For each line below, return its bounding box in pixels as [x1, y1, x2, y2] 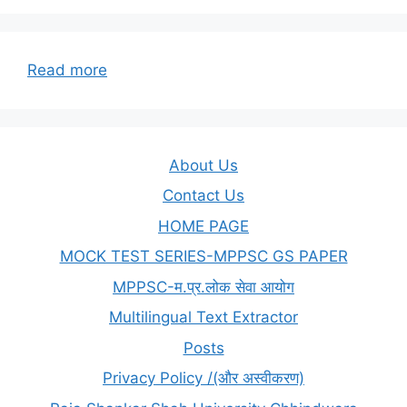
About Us [169, 155, 238, 174]
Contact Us [163, 186, 244, 204]
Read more [27, 60, 107, 79]
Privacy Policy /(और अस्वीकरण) [103, 369, 304, 387]
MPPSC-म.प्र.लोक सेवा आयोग [113, 277, 294, 296]
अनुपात [106, 150, 146, 169]
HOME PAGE [158, 216, 249, 235]
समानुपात [106, 195, 157, 214]
